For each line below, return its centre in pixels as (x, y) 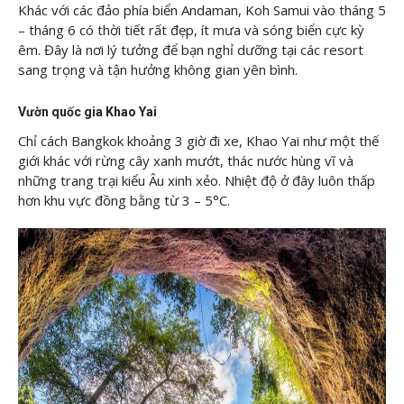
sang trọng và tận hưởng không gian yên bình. (158, 69)
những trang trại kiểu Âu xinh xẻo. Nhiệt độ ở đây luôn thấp (197, 181)
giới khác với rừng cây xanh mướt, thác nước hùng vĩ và (186, 161)
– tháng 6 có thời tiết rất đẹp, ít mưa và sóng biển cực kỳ (191, 29)
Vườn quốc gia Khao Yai (87, 112)
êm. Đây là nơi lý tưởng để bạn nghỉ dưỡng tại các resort (191, 49)
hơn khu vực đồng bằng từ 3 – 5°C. (124, 201)
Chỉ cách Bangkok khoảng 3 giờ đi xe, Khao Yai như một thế (198, 141)
